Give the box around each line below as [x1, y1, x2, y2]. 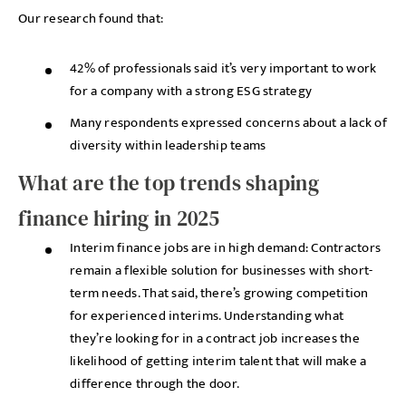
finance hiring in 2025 [18, 204, 220, 233]
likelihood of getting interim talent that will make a [70, 350, 367, 372]
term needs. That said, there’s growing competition [70, 282, 369, 304]
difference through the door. [70, 372, 243, 395]
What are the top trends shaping [18, 169, 319, 198]
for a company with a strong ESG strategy [70, 80, 312, 102]
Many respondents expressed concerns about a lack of [70, 111, 387, 134]
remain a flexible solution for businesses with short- [70, 259, 373, 282]
